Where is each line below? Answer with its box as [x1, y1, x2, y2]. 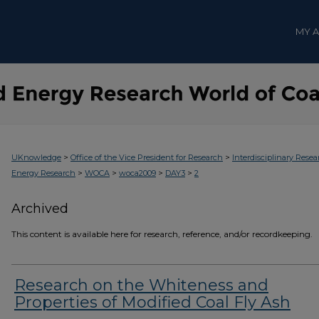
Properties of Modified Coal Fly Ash [14, 293, 291, 312]
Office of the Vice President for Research [70, 152, 223, 162]
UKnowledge [11, 152, 61, 162]
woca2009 [119, 168, 156, 178]
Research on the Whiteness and [14, 276, 268, 295]
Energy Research [11, 168, 75, 178]
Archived [11, 201, 68, 216]
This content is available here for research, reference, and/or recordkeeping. [11, 229, 313, 239]
